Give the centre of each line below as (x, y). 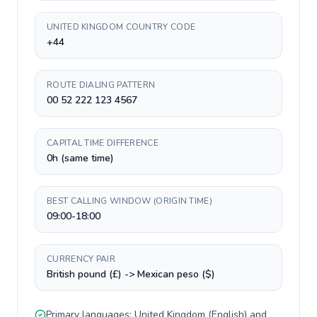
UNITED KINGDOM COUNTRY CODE (121, 27)
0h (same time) (80, 158)
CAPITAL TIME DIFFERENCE (103, 143)
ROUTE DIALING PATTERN (101, 85)
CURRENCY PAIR (81, 259)
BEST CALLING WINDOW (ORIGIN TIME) (129, 201)
